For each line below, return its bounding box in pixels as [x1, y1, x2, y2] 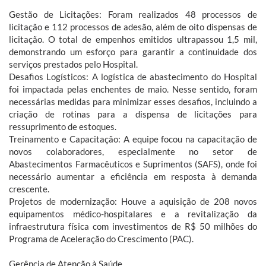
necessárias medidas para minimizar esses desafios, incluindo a [9, 96, 257, 107]
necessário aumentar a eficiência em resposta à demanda [9, 171, 257, 182]
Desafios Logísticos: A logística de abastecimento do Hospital [9, 71, 257, 83]
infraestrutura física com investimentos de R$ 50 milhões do [9, 221, 257, 232]
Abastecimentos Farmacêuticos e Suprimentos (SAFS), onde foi [9, 159, 257, 170]
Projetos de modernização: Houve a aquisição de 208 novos [9, 196, 257, 207]
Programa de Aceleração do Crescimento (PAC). [9, 233, 194, 245]
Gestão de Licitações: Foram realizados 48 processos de [9, 9, 257, 20]
